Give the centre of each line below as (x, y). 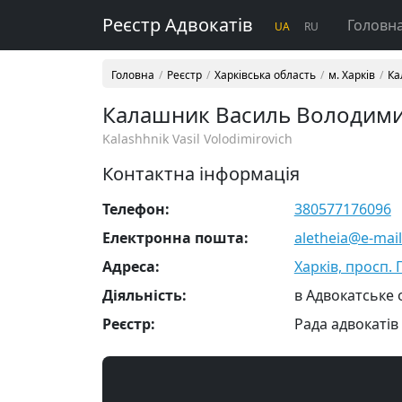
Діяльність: (144, 295)
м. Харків (352, 75)
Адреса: (131, 267)
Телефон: (136, 209)
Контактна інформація (201, 174)
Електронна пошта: (175, 238)
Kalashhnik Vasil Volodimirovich (197, 139)
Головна (133, 75)
